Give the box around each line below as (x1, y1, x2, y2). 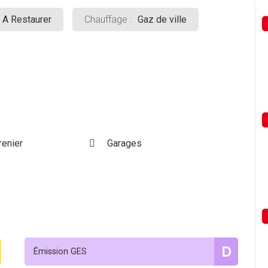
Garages (106, 138, 142, 149)
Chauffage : (84, 14, 132, 25)
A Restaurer (2, 14, 51, 25)
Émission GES (33, 246, 87, 257)
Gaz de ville (138, 14, 187, 25)
